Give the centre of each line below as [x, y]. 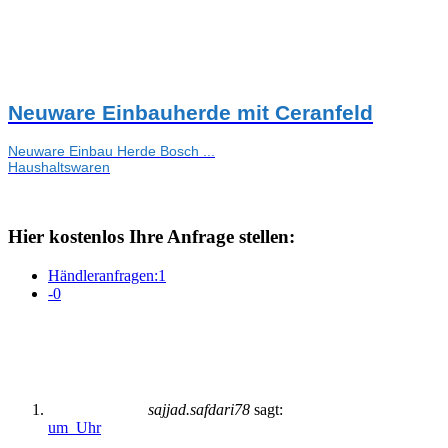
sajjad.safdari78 [199, 409]
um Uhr [74, 427]
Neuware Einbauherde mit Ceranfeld [190, 113]
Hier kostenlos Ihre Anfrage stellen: [151, 237]
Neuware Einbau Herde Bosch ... [111, 150]
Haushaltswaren [59, 166]
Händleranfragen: [103, 275]
